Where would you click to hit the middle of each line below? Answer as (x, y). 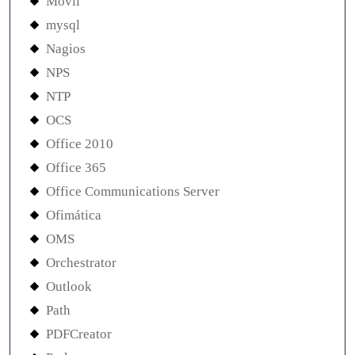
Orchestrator (81, 263)
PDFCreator (79, 334)
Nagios (66, 49)
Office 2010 (80, 144)
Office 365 (76, 168)
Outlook (69, 286)
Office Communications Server (133, 191)
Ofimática (74, 215)
